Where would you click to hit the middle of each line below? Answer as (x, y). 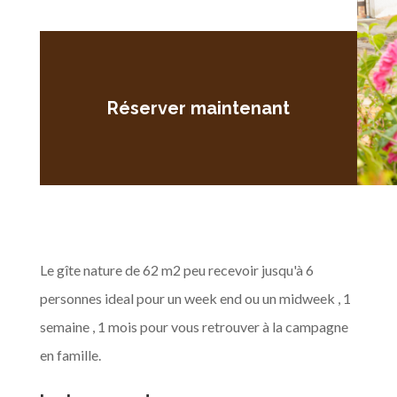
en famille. (70, 354)
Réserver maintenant (198, 108)
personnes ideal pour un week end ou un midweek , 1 (195, 298)
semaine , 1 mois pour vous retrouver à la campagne (194, 326)
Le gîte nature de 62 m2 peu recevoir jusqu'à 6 (176, 269)
